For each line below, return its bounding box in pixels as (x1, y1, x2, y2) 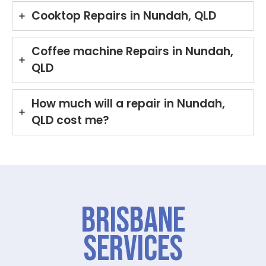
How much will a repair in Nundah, (31, 95, 225, 112)
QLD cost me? (31, 112, 109, 128)
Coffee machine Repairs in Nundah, (31, 43, 233, 59)
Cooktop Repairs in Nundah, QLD (31, 7, 216, 24)
